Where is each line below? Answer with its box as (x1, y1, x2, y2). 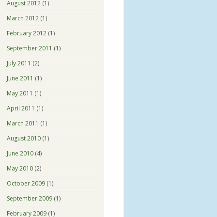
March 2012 (6, 14, 39, 22)
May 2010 (6, 164, 33, 172)
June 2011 (6, 74, 33, 82)
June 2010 (6, 149, 33, 157)
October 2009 (6, 179, 45, 187)
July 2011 (6, 59, 31, 67)
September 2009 (6, 194, 52, 202)
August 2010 (6, 134, 41, 142)
